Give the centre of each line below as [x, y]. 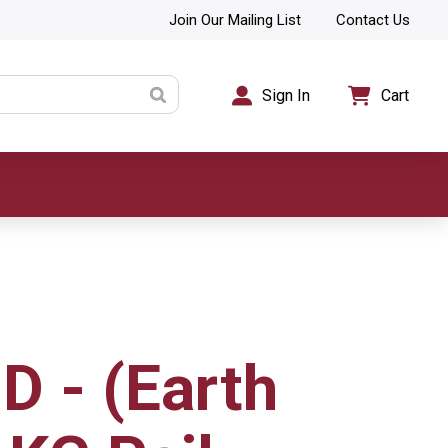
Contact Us [373, 19]
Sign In [286, 95]
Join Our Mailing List [234, 19]
